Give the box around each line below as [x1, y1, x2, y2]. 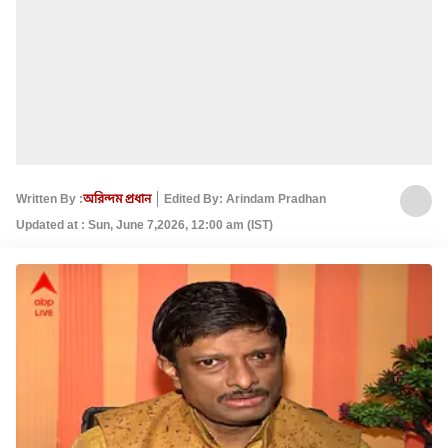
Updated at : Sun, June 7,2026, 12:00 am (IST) [16, 218, 273, 232]
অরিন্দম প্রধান [83, 191, 151, 206]
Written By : [16, 191, 83, 206]
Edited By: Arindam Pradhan [164, 191, 326, 206]
